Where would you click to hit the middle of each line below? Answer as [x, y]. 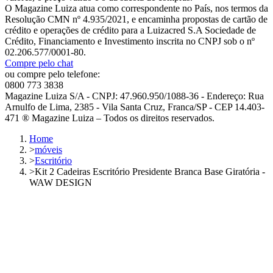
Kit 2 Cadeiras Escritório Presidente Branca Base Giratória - [150, 172]
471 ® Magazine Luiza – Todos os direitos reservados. [110, 118]
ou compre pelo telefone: [52, 74]
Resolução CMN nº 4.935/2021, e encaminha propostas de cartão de [136, 19]
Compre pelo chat [39, 63]
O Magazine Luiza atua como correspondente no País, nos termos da [136, 9]
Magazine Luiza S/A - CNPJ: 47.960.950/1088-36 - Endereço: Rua [134, 96]
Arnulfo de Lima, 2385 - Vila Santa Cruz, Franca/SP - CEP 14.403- [135, 107]
